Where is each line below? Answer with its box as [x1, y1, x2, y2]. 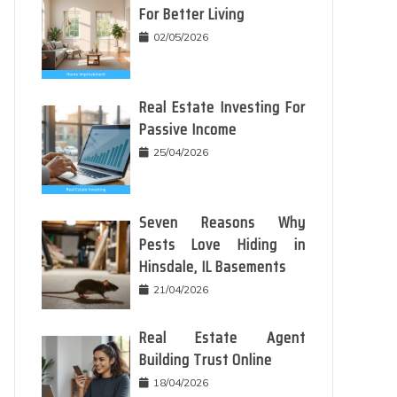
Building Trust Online [138, 347, 272, 372]
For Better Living [138, 2, 245, 27]
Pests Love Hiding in [138, 232, 306, 257]
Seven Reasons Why [138, 210, 306, 235]
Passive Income [138, 117, 237, 142]
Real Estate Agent [138, 325, 306, 350]
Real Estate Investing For [138, 95, 306, 120]
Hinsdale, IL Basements [138, 254, 286, 279]
